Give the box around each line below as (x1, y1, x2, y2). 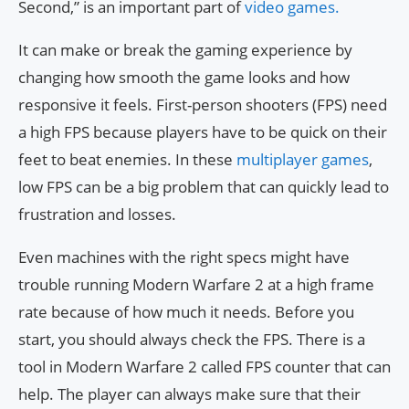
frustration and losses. (18, 204, 176, 225)
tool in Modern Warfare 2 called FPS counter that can (18, 356, 391, 378)
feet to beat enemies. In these (18, 149, 236, 171)
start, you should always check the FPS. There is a (18, 329, 365, 351)
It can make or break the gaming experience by (18, 39, 352, 61)
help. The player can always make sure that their (18, 383, 361, 405)
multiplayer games (236, 149, 369, 171)
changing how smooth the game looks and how (18, 67, 350, 89)
